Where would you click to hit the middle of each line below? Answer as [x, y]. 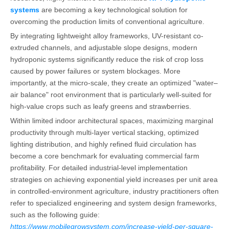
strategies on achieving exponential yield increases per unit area [114, 179]
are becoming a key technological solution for [113, 9]
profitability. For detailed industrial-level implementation [99, 167]
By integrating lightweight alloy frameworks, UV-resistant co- [107, 36]
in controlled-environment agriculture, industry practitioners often [114, 191]
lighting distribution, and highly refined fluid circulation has [103, 144]
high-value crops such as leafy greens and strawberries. [101, 106]
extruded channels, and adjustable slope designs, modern [104, 47]
